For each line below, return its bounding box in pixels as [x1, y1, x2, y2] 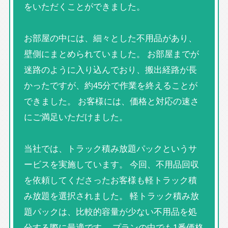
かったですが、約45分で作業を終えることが [23, 78, 197, 92]
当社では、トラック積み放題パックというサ [23, 141, 197, 155]
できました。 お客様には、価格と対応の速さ [23, 94, 199, 108]
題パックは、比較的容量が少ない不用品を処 [23, 205, 197, 218]
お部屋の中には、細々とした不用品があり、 [23, 31, 197, 45]
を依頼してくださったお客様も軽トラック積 [23, 173, 197, 187]
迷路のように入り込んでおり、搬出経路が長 [23, 63, 197, 76]
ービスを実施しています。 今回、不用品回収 [23, 157, 199, 171]
